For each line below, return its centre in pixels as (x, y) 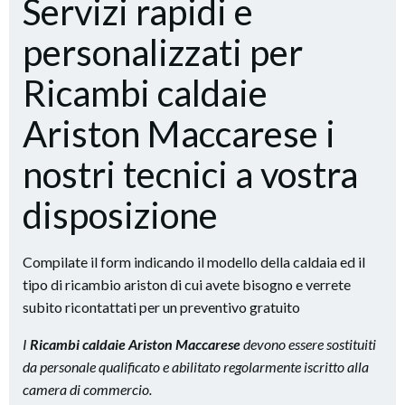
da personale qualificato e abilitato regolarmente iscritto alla (196, 367)
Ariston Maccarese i (179, 134)
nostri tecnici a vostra (190, 174)
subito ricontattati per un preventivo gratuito (161, 307)
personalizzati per (163, 52)
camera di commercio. (87, 389)
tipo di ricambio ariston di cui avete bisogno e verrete (187, 284)
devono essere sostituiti (308, 344)
